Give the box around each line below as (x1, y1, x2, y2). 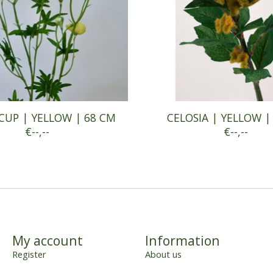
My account (12, 231, 83, 249)
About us (144, 247, 182, 260)
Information (144, 231, 220, 249)
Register (12, 247, 46, 260)
